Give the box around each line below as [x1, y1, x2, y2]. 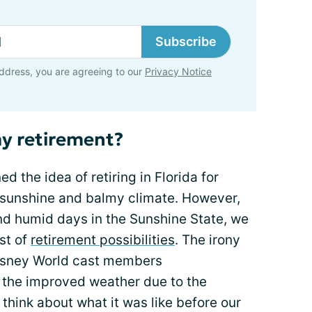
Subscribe [155, 34, 217, 49]
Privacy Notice [145, 65, 212, 77]
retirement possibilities [31, 232, 175, 248]
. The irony [175, 232, 240, 248]
